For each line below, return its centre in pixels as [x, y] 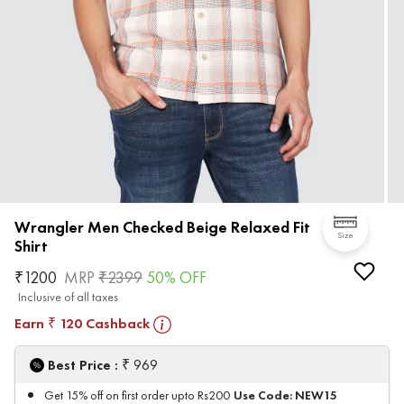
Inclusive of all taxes [68, 298]
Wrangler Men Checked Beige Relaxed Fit [162, 227]
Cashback [116, 324]
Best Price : [85, 365]
